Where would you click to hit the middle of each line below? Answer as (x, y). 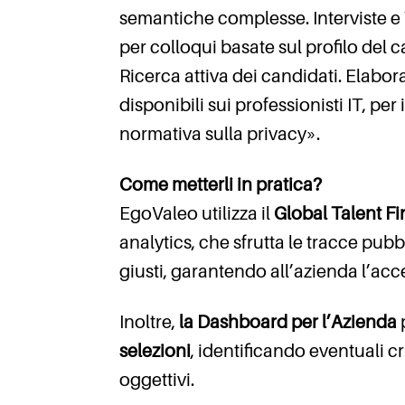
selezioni (155, 351)
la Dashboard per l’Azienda (290, 322)
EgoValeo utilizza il (197, 214)
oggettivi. (157, 380)
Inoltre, (149, 322)
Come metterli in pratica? (221, 185)
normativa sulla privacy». (220, 134)
